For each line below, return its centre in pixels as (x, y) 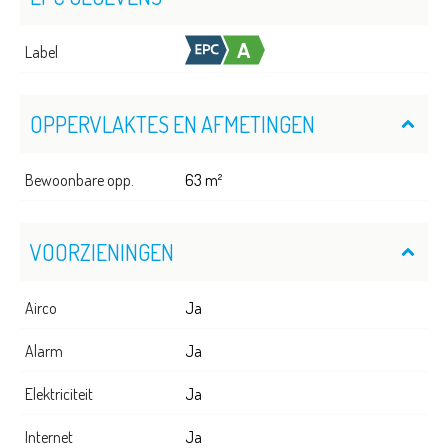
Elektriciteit (59, 393)
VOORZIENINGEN (102, 251)
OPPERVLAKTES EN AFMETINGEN (172, 123)
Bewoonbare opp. (79, 179)
